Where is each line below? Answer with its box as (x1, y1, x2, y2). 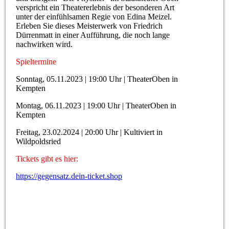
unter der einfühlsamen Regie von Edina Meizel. (16, 12, 172, 21)
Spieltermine (16, 57, 59, 66)
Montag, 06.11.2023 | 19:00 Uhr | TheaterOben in (16, 101, 177, 110)
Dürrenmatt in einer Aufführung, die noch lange (16, 31, 170, 40)
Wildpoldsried (16, 137, 61, 146)
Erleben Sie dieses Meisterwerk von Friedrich (16, 21, 163, 31)
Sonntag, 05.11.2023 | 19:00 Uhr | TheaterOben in (16, 75, 178, 84)
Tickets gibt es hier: (16, 154, 79, 164)
